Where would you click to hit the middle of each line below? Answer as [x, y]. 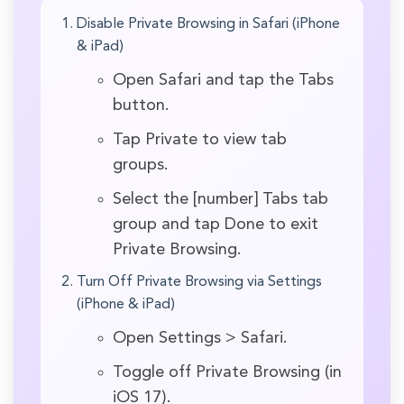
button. [141, 105]
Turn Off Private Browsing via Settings [199, 282]
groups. [141, 165]
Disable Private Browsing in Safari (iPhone [208, 24]
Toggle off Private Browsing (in [227, 372]
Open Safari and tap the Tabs [223, 80]
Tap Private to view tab [200, 139]
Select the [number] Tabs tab [220, 199]
